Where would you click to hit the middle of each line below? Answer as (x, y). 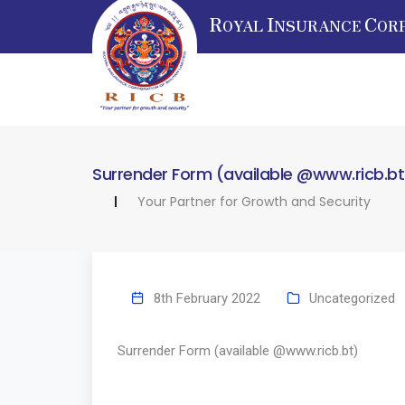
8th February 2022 (207, 299)
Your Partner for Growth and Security (254, 202)
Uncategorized (352, 299)
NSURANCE (319, 25)
